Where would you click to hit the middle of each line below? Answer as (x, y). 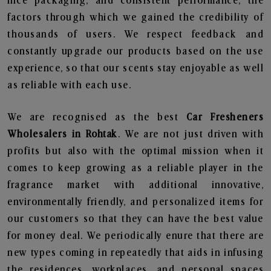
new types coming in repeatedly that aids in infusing (135, 253)
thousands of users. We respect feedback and (135, 34)
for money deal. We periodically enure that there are (135, 236)
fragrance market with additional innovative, (135, 185)
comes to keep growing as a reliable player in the (135, 168)
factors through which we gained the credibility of (135, 18)
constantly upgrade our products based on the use (135, 51)
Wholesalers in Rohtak (63, 134)
